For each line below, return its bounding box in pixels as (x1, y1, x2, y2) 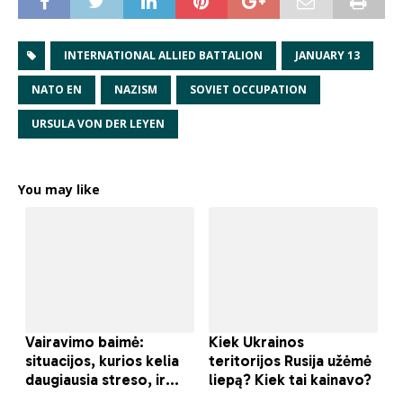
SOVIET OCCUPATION (190, 82, 307, 98)
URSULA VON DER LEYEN (31, 116, 165, 132)
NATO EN (31, 82, 82, 98)
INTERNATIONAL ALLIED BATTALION (64, 48, 263, 64)
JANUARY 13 (295, 48, 360, 64)
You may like (18, 181, 100, 199)
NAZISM (114, 82, 157, 98)
